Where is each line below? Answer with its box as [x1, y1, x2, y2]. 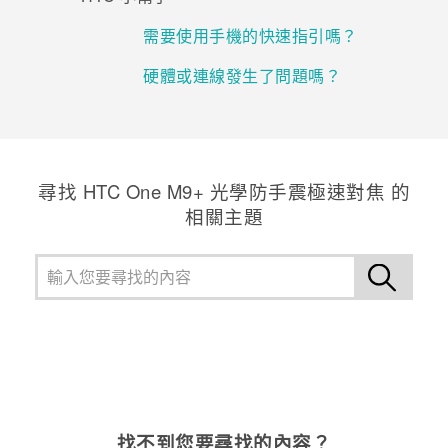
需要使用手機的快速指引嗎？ [143, 24, 358, 48]
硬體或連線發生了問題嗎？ [143, 64, 341, 88]
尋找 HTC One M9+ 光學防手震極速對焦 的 [38, 178, 410, 205]
